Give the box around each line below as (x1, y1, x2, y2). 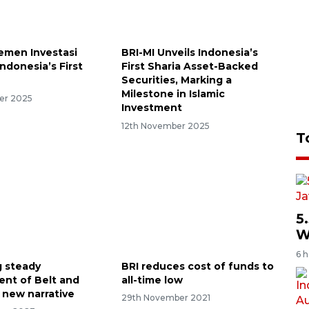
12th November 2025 (121, 120, 210, 131)
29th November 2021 (121, 292, 210, 303)
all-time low (121, 273, 183, 286)
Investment (121, 101, 182, 114)
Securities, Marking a (121, 73, 232, 86)
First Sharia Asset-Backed (121, 59, 258, 72)
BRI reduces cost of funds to (121, 259, 274, 272)
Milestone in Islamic (121, 87, 225, 100)
